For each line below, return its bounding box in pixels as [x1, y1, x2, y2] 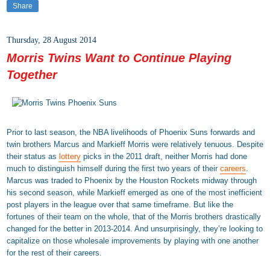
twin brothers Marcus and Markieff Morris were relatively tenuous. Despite [7, 140, 263, 149]
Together [7, 67, 57, 81]
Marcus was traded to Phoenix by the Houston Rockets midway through [7, 176, 257, 186]
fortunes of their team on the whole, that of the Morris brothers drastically [7, 212, 261, 222]
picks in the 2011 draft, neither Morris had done [81, 152, 247, 162]
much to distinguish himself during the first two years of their [7, 164, 220, 174]
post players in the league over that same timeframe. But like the [7, 200, 233, 210]
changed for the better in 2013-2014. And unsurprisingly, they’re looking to [7, 224, 263, 234]
